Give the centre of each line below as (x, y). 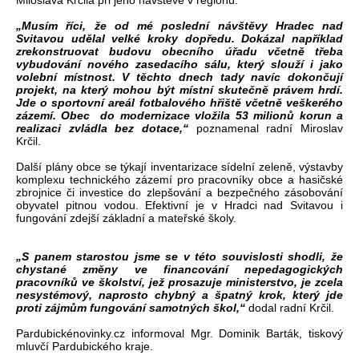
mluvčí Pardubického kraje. (85, 347)
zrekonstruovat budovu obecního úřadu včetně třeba (179, 52)
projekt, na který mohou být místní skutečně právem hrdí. (179, 90)
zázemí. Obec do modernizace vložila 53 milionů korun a (179, 116)
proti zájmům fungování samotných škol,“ (131, 308)
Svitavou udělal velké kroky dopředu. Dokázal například (179, 39)
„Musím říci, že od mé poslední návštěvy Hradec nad (179, 26)
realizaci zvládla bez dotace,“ (102, 129)
